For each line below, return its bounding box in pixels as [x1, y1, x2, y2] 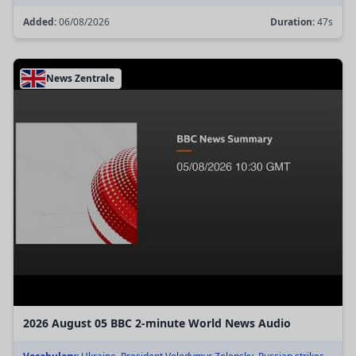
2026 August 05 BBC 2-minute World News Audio [23, 315, 291, 331]
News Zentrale [46, 72, 114, 86]
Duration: [270, 15, 315, 29]
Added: [23, 15, 56, 29]
